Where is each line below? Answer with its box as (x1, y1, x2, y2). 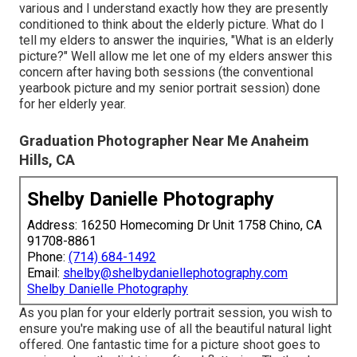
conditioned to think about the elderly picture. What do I (19, 16, 324, 32)
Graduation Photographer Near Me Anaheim (19, 131, 309, 149)
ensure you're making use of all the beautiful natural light (19, 320, 331, 336)
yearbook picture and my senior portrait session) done (19, 80, 320, 96)
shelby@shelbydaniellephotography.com (63, 265, 288, 280)
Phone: (27, 249, 69, 265)
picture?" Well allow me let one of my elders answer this (19, 48, 332, 64)
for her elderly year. (19, 96, 126, 112)
